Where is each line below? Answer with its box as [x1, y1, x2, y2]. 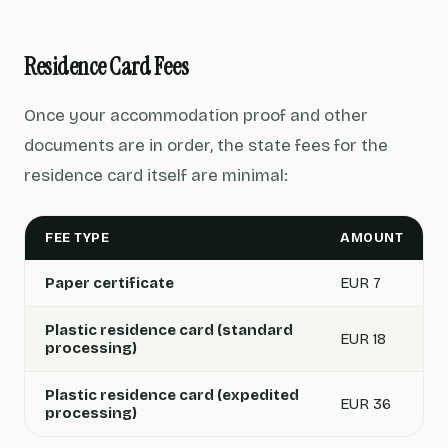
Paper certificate [45, 274, 174, 292]
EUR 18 [340, 330, 386, 348]
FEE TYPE [45, 230, 109, 246]
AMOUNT [340, 230, 403, 246]
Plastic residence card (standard [45, 321, 293, 339]
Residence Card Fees [24, 51, 189, 82]
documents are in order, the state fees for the [24, 135, 388, 156]
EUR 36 [340, 395, 391, 413]
